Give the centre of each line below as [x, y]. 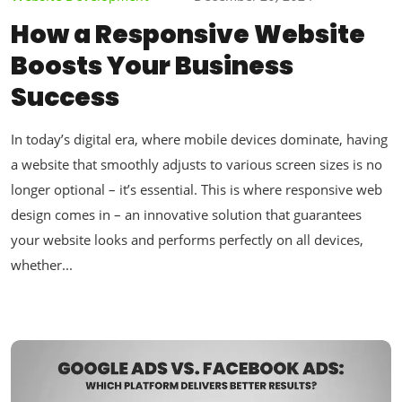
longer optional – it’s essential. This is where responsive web [197, 189]
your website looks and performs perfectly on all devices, [187, 239]
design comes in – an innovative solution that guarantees [186, 214]
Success [65, 97]
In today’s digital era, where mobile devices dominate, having [199, 139]
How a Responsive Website [188, 34]
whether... [42, 264]
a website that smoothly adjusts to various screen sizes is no [197, 164]
